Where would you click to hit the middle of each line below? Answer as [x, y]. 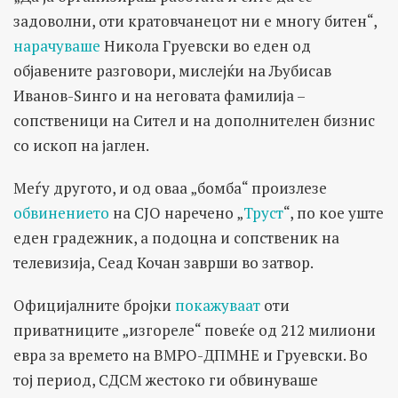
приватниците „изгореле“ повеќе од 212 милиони [195, 330]
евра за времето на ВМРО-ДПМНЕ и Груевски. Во [191, 354]
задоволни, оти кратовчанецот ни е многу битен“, [195, 20]
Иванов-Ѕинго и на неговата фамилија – [159, 95]
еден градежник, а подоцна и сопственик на [176, 237]
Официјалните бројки [94, 305]
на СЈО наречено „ [176, 212]
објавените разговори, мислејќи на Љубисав [172, 70]
